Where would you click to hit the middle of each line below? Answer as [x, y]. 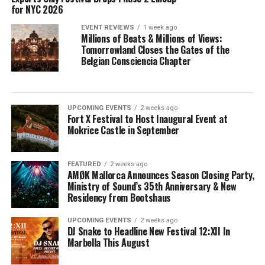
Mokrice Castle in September [123, 130]
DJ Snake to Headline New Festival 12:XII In [148, 232]
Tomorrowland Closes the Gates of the [155, 50]
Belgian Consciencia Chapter [136, 61]
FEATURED [84, 164]
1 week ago [160, 28]
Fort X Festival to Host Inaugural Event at [147, 119]
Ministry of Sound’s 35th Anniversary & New [152, 187]
